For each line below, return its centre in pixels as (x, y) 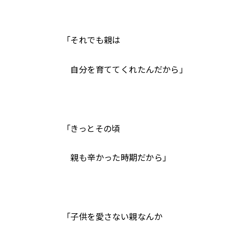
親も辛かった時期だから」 (117, 158)
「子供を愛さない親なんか (112, 217)
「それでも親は (91, 40)
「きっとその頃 (91, 129)
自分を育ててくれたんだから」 (125, 69)
